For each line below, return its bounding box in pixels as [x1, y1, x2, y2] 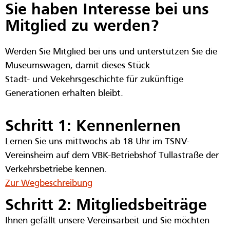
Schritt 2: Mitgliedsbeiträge [5, 198, 207, 214]
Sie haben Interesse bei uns [5, 3, 209, 18]
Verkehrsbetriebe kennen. [5, 165, 107, 174]
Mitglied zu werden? [5, 19, 159, 35]
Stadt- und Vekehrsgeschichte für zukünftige [5, 75, 183, 85]
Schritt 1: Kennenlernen [5, 119, 181, 135]
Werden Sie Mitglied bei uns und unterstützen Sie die [5, 48, 217, 57]
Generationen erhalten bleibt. [5, 89, 123, 99]
